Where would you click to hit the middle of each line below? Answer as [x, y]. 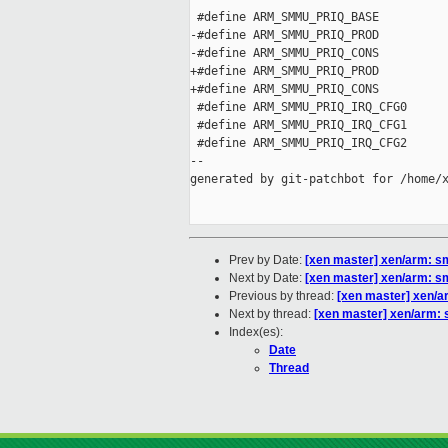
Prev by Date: [267, 260]
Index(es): [256, 332]
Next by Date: [267, 278]
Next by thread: [271, 314]
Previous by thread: [283, 296]
